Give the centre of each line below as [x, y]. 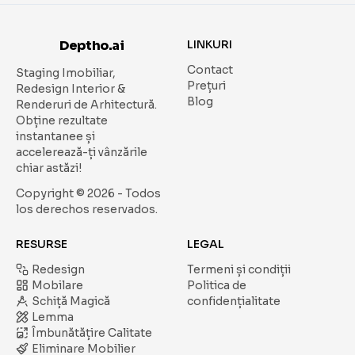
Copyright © [52, 193]
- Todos [138, 193]
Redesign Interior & [71, 89]
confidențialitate [234, 301]
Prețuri [206, 86]
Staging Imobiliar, [66, 73]
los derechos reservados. [87, 209]
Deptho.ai [92, 46]
